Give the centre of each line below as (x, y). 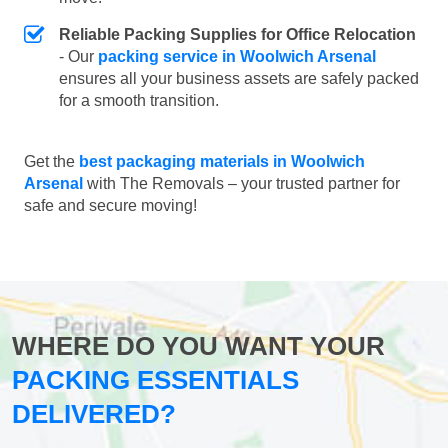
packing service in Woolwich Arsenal (237, 57)
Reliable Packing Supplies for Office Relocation (237, 35)
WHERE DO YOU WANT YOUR (198, 346)
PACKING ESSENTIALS (155, 380)
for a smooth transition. (139, 101)
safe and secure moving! (110, 206)
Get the (51, 162)
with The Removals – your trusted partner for (241, 184)
